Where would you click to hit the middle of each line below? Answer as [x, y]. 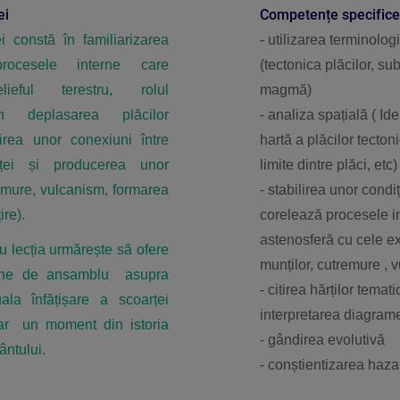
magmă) [286, 90]
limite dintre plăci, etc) [329, 165]
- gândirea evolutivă [322, 340]
